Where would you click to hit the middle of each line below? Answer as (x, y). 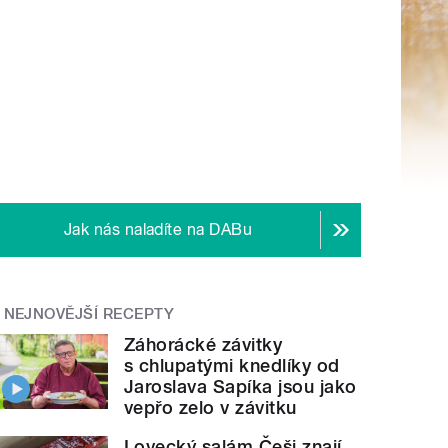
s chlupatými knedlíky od (232, 366)
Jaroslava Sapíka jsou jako (240, 387)
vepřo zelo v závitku (210, 408)
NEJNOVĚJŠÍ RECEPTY (89, 314)
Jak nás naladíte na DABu (158, 230)
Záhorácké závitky (203, 345)
